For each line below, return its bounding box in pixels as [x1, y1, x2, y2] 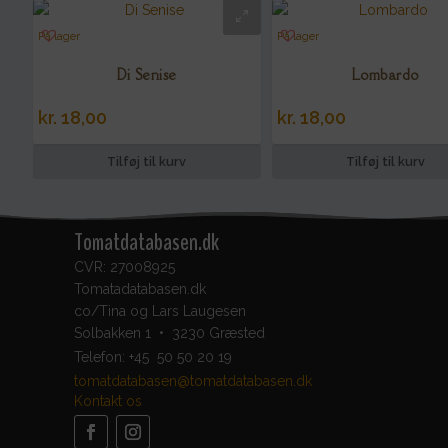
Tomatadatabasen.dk [73, 281, 206, 298]
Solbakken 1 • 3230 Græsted [73, 325, 265, 342]
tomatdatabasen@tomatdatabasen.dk [73, 373, 312, 390]
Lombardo [351, 64, 419, 84]
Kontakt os [73, 393, 142, 410]
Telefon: [73, 349, 129, 366]
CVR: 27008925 [73, 259, 175, 276]
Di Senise [117, 64, 177, 84]
